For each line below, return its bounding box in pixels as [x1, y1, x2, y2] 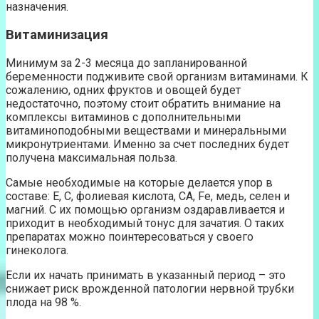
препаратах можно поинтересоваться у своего [6, 229, 253, 244]
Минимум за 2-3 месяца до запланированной [6, 56, 247, 70]
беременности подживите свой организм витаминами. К [6, 69, 308, 83]
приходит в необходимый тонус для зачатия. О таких [6, 216, 284, 230]
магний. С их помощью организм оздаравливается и [6, 202, 285, 216]
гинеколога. [6, 243, 68, 257]
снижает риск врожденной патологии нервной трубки [6, 281, 294, 296]
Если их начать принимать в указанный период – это [6, 268, 286, 282]
